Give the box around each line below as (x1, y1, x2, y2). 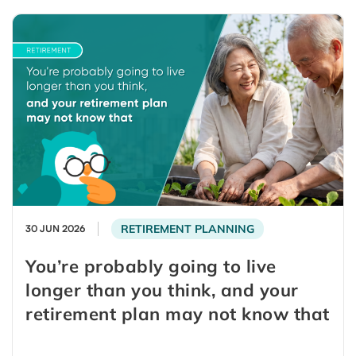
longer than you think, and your (25, 279, 299, 302)
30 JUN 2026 (25, 222, 85, 235)
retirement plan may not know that (25, 303, 330, 326)
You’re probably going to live (25, 255, 277, 278)
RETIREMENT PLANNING (121, 222, 254, 237)
